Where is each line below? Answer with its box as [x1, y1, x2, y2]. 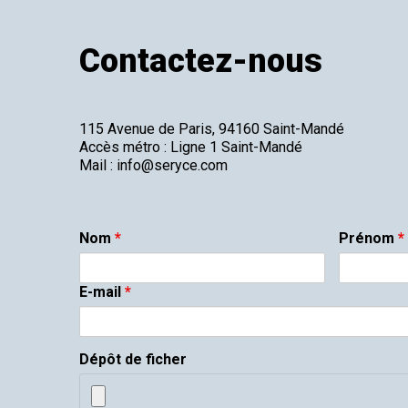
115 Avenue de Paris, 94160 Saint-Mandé [79, 120, 344, 138]
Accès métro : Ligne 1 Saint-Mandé [79, 138, 302, 156]
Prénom [339, 229, 398, 247]
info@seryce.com [117, 157, 228, 174]
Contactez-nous [79, 42, 322, 80]
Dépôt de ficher [79, 351, 187, 368]
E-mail [79, 283, 125, 301]
